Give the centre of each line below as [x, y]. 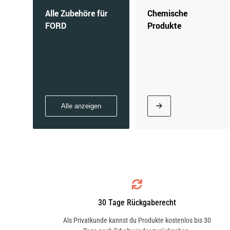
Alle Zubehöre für [76, 13]
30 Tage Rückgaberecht [137, 203]
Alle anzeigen [81, 106]
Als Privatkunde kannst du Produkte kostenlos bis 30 [137, 220]
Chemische [167, 13]
